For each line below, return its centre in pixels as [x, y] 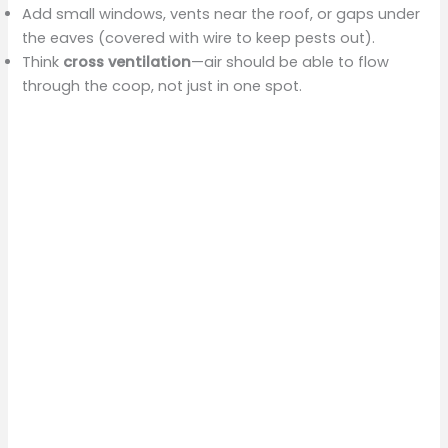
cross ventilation [127, 61]
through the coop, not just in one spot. [162, 85]
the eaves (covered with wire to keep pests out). [199, 37]
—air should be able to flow [290, 61]
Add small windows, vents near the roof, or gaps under [221, 13]
